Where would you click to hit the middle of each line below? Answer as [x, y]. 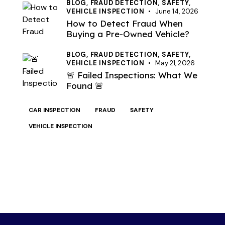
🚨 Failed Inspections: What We [132, 75]
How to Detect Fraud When [125, 24]
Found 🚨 [85, 85]
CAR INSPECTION [54, 110]
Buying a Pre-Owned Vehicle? [128, 34]
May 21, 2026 [175, 63]
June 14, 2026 [177, 12]
